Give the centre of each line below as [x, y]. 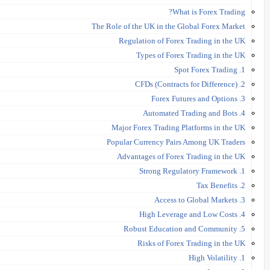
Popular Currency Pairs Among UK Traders [176, 142]
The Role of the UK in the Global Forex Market [168, 26]
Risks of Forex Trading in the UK [191, 243]
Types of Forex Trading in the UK [191, 55]
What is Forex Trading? [209, 11]
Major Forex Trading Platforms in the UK [178, 127]
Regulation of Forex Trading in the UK [182, 40]
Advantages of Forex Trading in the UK [181, 156]
